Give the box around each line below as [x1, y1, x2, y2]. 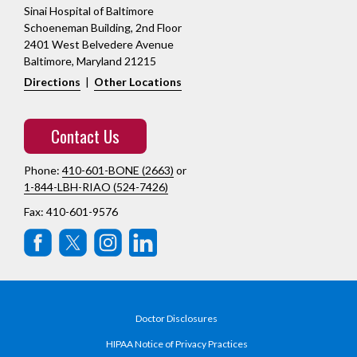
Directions [24, 75, 80, 89]
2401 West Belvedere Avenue [24, 37, 174, 52]
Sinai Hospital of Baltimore [24, 4, 154, 18]
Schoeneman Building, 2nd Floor [24, 21, 182, 35]
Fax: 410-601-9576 [24, 205, 118, 219]
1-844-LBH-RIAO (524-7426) [24, 180, 168, 194]
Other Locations [94, 75, 182, 89]
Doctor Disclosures [135, 312, 218, 324]
